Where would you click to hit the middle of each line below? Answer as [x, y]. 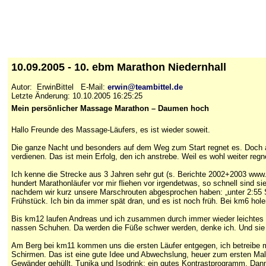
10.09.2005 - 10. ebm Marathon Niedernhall [122, 67]
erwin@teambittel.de [145, 87]
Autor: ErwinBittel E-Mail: [59, 87]
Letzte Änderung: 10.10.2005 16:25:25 [77, 96]
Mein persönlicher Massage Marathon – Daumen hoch [110, 108]
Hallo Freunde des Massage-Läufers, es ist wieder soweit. [111, 130]
